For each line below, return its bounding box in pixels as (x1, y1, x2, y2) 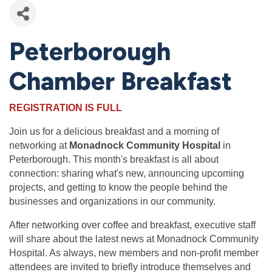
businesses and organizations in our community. (9, 196, 216, 206)
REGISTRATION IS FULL (9, 103, 122, 113)
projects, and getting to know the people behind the (9, 182, 228, 192)
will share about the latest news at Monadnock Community (9, 234, 259, 244)
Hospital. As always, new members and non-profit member (9, 248, 259, 258)
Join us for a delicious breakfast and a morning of (9, 126, 219, 137)
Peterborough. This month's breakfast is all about (9, 154, 219, 165)
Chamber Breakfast (9, 66, 232, 96)
